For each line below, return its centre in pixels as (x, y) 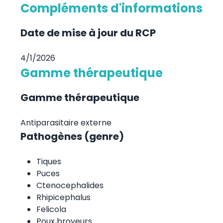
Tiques (49, 161)
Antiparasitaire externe (66, 122)
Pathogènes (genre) (72, 136)
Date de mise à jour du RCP (88, 33)
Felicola (51, 209)
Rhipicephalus (63, 197)
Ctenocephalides (70, 185)
